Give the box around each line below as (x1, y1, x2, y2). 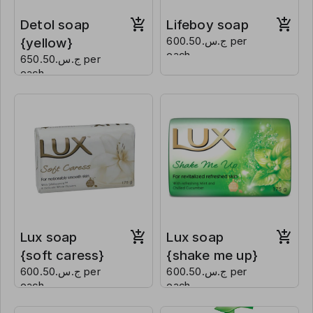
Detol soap (20, 17, 97, 34)
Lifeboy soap (166, 17, 249, 34)
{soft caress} (20, 247, 105, 263)
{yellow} (20, 35, 73, 52)
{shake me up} (166, 247, 258, 263)
